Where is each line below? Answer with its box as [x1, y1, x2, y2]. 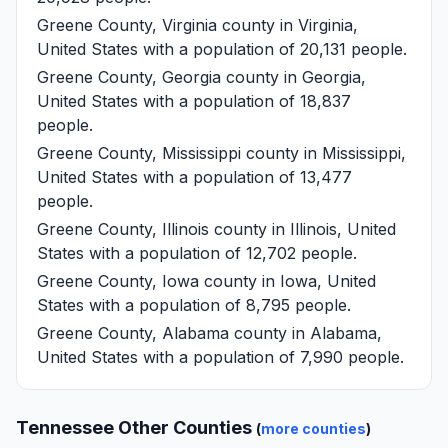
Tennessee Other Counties [16, 416, 256, 438]
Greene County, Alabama [37, 322, 229, 343]
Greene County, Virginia [37, 14, 217, 35]
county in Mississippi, [241, 142, 406, 163]
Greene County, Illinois [37, 218, 209, 239]
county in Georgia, [221, 66, 366, 87]
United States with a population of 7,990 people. [37, 346, 404, 367]
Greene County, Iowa [37, 270, 199, 291]
